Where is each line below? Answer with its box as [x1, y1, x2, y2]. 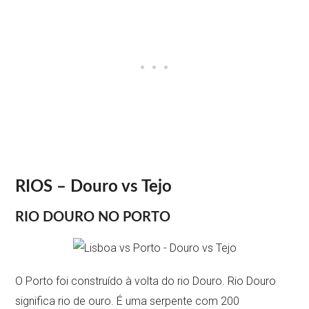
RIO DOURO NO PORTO [15, 210, 171, 225]
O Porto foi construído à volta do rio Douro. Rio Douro [15, 275, 277, 288]
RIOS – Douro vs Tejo [15, 179, 172, 196]
